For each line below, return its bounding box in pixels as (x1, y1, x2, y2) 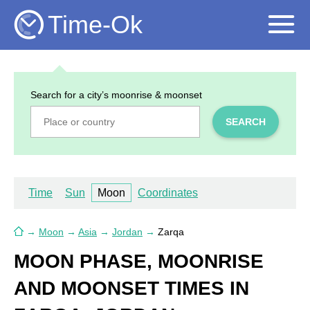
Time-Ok (48, 10, 143, 39)
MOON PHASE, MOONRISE (14, 250, 264, 272)
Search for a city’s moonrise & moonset (30, 89, 203, 101)
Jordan (112, 226, 143, 237)
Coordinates (138, 186, 198, 199)
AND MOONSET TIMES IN (14, 277, 249, 299)
